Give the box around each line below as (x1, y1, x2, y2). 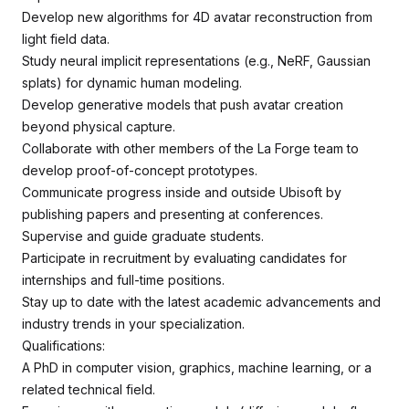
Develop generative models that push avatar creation (22, 97, 343, 112)
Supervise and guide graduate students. (22, 228, 264, 244)
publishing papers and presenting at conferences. (22, 206, 323, 222)
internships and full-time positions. (22, 272, 225, 288)
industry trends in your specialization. (22, 316, 245, 331)
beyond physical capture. (22, 119, 175, 134)
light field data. (22, 31, 110, 47)
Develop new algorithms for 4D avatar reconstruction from (22, 9, 372, 25)
